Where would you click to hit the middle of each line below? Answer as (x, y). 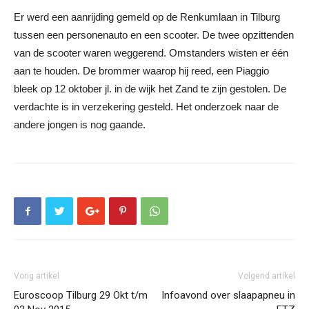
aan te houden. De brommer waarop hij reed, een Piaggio (141, 71)
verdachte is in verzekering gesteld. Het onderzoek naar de (146, 107)
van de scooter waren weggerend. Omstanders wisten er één (151, 53)
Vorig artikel (37, 276)
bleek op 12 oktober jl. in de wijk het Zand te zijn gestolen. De (150, 89)
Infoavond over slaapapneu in (228, 295)
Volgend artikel (267, 276)
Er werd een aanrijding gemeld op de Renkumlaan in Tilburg (147, 17)
